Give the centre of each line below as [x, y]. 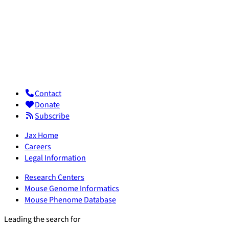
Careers [38, 147]
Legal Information [55, 158]
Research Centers [54, 178]
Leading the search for [42, 220]
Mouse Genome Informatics [72, 189]
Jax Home [41, 136]
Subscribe [52, 116]
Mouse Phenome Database [70, 200]
